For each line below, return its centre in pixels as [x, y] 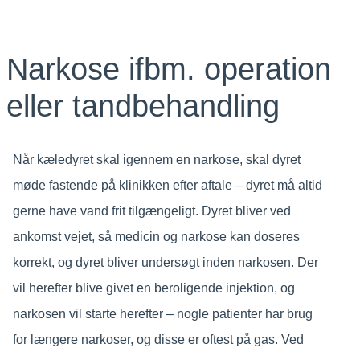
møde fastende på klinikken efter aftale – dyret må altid [167, 185]
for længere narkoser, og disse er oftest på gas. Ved [158, 339]
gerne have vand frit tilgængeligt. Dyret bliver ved [151, 211]
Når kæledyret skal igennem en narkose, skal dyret [156, 159]
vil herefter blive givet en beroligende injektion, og [153, 288]
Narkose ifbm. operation [168, 69]
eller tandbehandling [143, 106]
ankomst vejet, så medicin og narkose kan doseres [156, 236]
